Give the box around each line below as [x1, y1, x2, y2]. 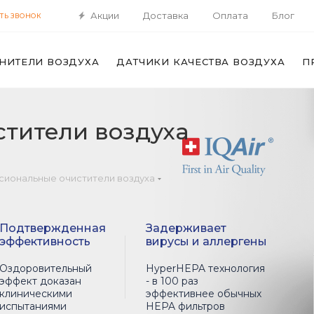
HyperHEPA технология [145, 262, 265, 275]
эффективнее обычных [145, 287, 261, 300]
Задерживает [145, 221, 226, 235]
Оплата [212, 9, 248, 21]
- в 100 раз [145, 275, 198, 287]
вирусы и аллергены [145, 235, 267, 248]
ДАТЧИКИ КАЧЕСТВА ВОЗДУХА [116, 56, 285, 67]
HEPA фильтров [145, 300, 225, 313]
